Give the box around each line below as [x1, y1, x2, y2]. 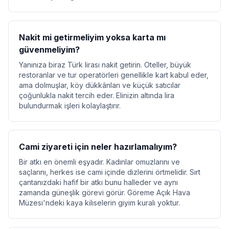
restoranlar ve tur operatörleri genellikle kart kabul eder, [19, 71, 209, 79]
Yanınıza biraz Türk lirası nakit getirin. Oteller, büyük [19, 60, 191, 69]
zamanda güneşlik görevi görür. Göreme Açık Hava [19, 188, 190, 197]
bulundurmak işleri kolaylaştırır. [19, 101, 121, 110]
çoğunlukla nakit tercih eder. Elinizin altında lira [19, 91, 174, 100]
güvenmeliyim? [19, 44, 80, 55]
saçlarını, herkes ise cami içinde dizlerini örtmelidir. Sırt [19, 168, 200, 176]
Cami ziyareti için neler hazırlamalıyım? [19, 142, 177, 152]
